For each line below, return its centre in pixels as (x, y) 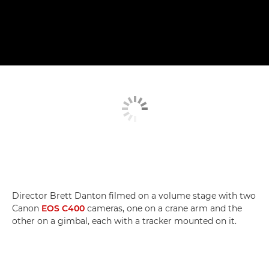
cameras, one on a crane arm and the (163, 208)
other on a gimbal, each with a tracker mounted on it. (124, 221)
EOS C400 (63, 208)
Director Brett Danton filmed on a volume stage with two (134, 195)
